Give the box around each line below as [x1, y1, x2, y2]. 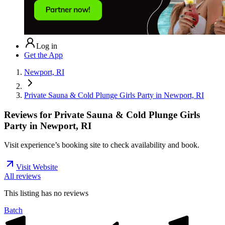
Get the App [24, 50, 63, 59]
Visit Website [16, 163, 58, 172]
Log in [36, 41, 57, 50]
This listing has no [4, 189, 64, 198]
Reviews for [4, 109, 54, 120]
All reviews [4, 172, 41, 181]
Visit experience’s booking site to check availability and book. [4, 141, 199, 150]
